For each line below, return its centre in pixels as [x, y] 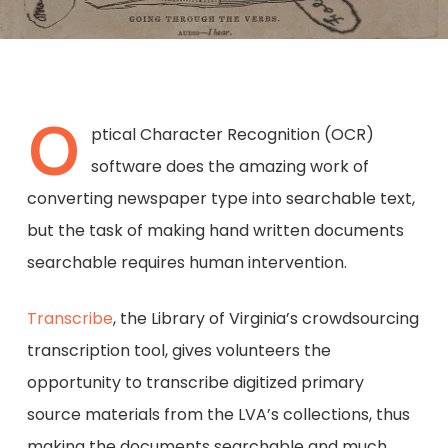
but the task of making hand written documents [215, 230]
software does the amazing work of [229, 166]
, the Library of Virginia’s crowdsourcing [265, 318]
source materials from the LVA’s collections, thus [218, 414]
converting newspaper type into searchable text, [220, 198]
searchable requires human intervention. [186, 262]
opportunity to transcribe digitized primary [195, 382]
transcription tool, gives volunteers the [178, 350]
